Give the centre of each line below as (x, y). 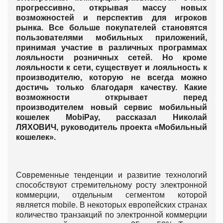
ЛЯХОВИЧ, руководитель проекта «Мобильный (111, 127)
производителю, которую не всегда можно (111, 78)
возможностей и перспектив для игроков (111, 18)
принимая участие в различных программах (111, 48)
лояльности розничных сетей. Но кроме (111, 58)
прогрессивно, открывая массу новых (111, 8)
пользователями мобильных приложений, (111, 38)
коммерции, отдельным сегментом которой (111, 195)
